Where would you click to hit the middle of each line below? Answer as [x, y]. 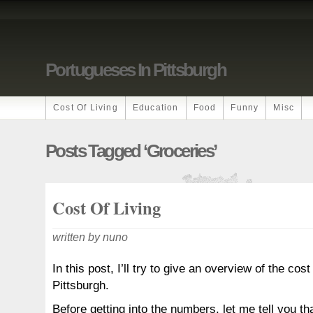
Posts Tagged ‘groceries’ [131, 151]
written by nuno [90, 237]
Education [155, 108]
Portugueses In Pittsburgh [136, 70]
